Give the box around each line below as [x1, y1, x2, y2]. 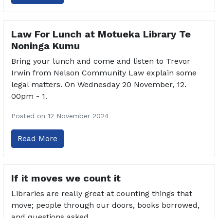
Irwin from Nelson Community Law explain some [11, 68, 197, 77]
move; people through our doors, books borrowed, [11, 200, 200, 210]
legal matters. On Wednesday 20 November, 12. [11, 79, 186, 89]
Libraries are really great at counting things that [11, 188, 192, 198]
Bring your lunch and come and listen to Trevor [11, 56, 190, 66]
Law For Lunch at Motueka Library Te [11, 28, 191, 40]
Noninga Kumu [11, 39, 80, 52]
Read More [18, 133, 57, 143]
